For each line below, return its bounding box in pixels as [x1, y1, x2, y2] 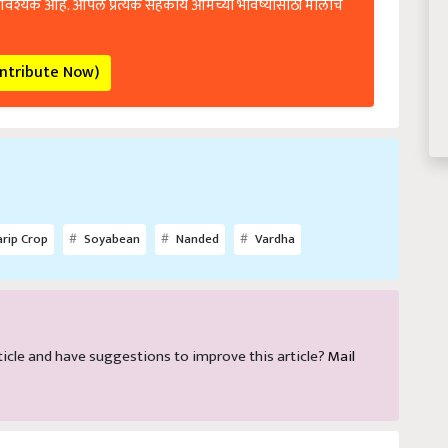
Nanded [173, 219, 219, 241]
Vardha [252, 219, 295, 241]
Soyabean [81, 219, 140, 241]
